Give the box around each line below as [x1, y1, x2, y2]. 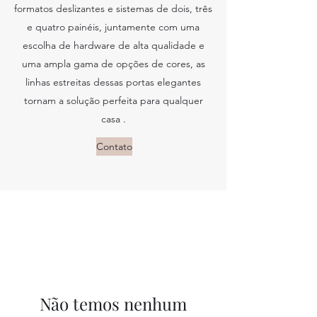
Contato [96, 140, 132, 153]
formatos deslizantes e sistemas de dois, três [14, 2, 212, 15]
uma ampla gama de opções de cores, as [21, 57, 205, 70]
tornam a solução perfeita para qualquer [23, 94, 203, 107]
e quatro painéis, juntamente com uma [27, 21, 200, 33]
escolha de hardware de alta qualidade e [22, 39, 204, 52]
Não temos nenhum [40, 292, 187, 315]
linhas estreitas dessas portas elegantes [25, 76, 201, 88]
